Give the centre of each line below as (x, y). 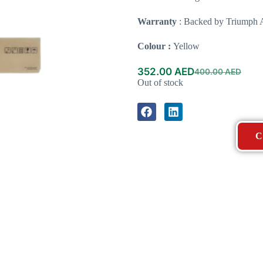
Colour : (155, 46)
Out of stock (160, 82)
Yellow (186, 46)
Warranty (157, 22)
